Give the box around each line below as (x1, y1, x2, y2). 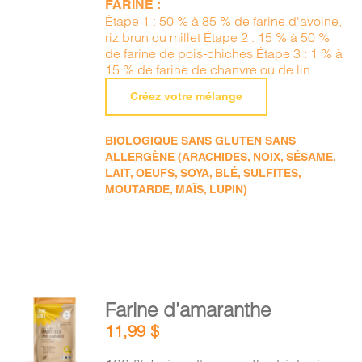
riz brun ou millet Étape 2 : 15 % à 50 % (105, 29, 330, 45)
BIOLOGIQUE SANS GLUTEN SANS (105, 134, 297, 147)
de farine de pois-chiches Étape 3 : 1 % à (105, 45, 343, 61)
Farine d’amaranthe (105, 298, 271, 322)
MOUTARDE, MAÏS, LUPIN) (105, 183, 248, 196)
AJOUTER (29, 292, 79, 305)
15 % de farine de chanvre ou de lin (105, 61, 311, 78)
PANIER (35, 329, 74, 342)
